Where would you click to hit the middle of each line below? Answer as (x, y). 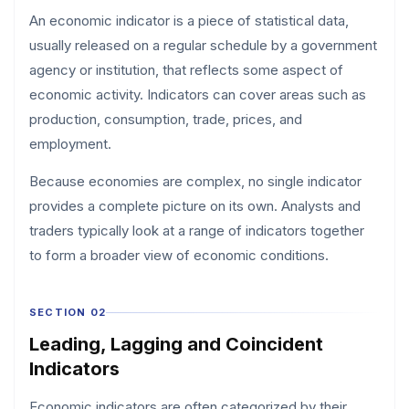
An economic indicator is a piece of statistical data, (189, 21)
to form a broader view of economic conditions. (179, 255)
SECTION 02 (68, 312)
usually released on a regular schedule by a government (203, 45)
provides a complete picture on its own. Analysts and (195, 206)
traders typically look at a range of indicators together (197, 231)
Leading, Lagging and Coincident (176, 344)
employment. (70, 144)
